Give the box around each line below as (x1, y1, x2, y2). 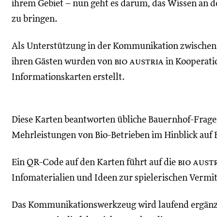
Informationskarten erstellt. (12, 73, 125, 82)
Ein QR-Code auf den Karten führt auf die (12, 158, 178, 167)
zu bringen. (12, 15, 58, 24)
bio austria (114, 57, 164, 66)
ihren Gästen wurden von (12, 57, 114, 66)
